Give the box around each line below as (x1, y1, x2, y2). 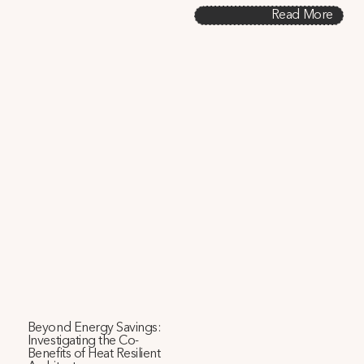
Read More (271, 8, 333, 22)
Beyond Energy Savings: (27, 322, 162, 336)
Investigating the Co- (27, 335, 139, 349)
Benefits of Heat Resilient (27, 348, 161, 362)
